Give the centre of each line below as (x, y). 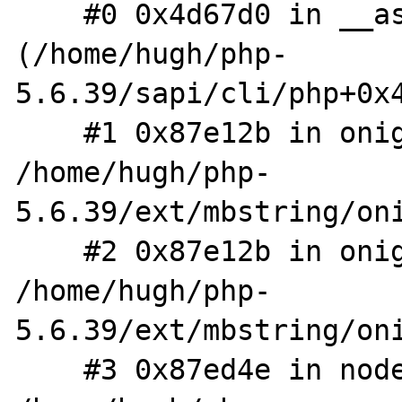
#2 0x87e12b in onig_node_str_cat (50, 251)
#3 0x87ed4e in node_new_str (50, 370)
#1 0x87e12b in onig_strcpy (50, 133)
